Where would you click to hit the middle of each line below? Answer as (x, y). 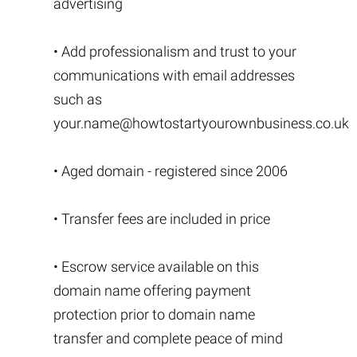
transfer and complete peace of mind (168, 338)
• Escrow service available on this (156, 267)
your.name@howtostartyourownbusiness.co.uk (201, 123)
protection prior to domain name (154, 314)
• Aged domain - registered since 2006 (170, 171)
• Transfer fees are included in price (161, 219)
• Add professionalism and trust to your (175, 51)
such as (77, 99)
